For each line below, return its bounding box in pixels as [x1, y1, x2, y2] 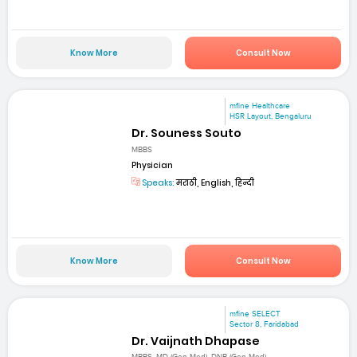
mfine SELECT [229, 308, 281, 319]
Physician [131, 159, 174, 171]
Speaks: [140, 176, 175, 189]
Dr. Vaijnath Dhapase [131, 333, 261, 350]
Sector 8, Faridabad [229, 319, 300, 329]
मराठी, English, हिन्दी [175, 176, 255, 189]
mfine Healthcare [229, 101, 291, 112]
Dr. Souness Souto [131, 125, 242, 142]
